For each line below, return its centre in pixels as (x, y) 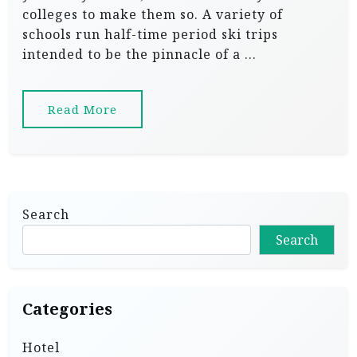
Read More (82, 109)
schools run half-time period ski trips (150, 34)
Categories (67, 309)
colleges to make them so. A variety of (153, 14)
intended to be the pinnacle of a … (139, 54)
